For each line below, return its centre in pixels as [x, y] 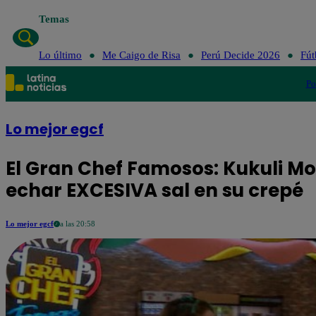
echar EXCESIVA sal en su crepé [154, 190]
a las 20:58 [78, 224]
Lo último [60, 55]
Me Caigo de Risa [141, 55]
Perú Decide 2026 [240, 55]
